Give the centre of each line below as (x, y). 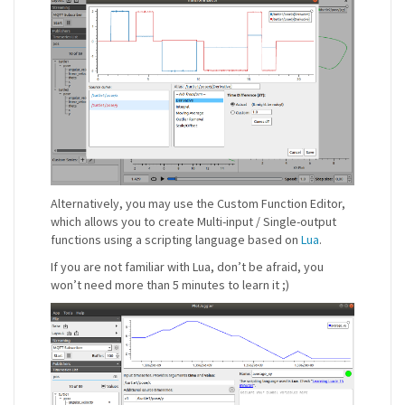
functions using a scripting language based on (176, 239)
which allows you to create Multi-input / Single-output (193, 221)
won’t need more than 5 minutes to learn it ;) (170, 284)
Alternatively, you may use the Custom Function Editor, (198, 203)
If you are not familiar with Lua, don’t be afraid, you (187, 266)
